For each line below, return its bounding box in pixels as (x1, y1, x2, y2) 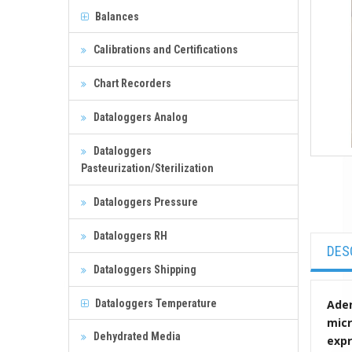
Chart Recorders (91, 76, 171, 90)
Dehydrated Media (91, 329, 181, 343)
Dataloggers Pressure (91, 195, 198, 208)
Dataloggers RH (91, 229, 167, 242)
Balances (93, 9, 139, 23)
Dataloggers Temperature (93, 296, 217, 310)
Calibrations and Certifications (91, 42, 238, 56)
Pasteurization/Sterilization (81, 161, 214, 174)
